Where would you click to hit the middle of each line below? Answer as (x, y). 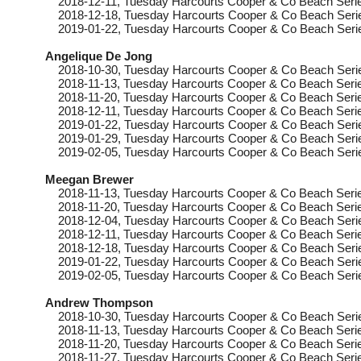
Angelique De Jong (99, 56)
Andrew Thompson (99, 303)
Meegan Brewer (89, 179)
